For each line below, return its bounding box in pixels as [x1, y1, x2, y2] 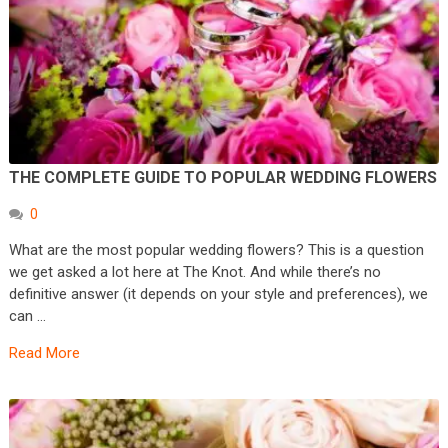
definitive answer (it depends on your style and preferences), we [8, 284, 428, 303]
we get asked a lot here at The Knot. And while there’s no [8, 262, 381, 281]
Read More [8, 343, 80, 362]
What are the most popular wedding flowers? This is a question [8, 240, 424, 259]
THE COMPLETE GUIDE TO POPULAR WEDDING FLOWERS [8, 167, 437, 187]
